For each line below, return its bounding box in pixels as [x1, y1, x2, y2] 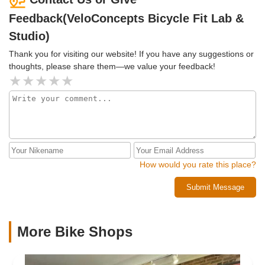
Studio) [9, 30, 50, 43]
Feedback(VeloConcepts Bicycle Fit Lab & [9, 12, 244, 25]
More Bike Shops [17, 224, 132, 240]
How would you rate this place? [140, 160, 256, 170]
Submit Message [186, 183, 244, 192]
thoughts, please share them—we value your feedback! [9, 62, 215, 72]
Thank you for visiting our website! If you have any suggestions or [9, 49, 254, 59]
